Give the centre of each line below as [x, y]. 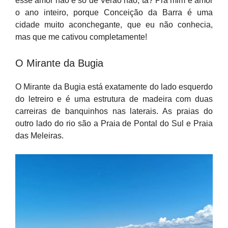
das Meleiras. [39, 136]
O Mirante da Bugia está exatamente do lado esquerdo [114, 87]
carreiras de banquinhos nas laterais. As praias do [114, 111]
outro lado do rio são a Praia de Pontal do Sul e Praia [114, 123]
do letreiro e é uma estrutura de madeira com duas [114, 99]
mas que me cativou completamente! [81, 37]
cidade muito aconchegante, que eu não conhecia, [114, 25]
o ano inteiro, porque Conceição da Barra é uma [114, 12]
